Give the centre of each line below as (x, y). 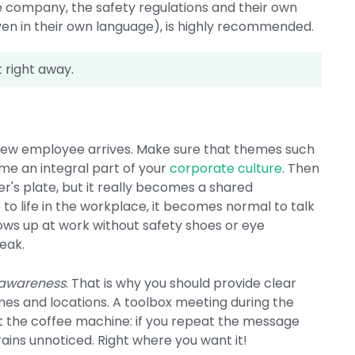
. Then (301, 168)
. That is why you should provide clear (181, 283)
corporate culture (226, 168)
